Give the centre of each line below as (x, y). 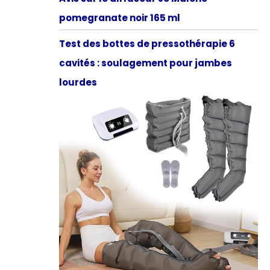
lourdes (78, 82)
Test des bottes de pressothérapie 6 (147, 43)
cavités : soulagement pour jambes (145, 63)
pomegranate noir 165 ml (119, 17)
